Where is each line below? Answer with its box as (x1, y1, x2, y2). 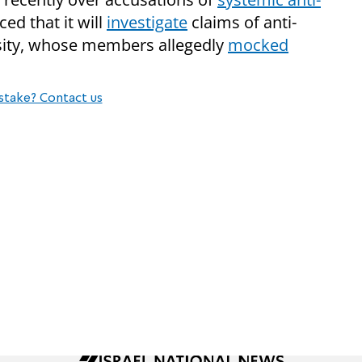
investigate (107, 11, 187, 34)
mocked (228, 34, 288, 57)
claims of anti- (187, 11, 297, 34)
